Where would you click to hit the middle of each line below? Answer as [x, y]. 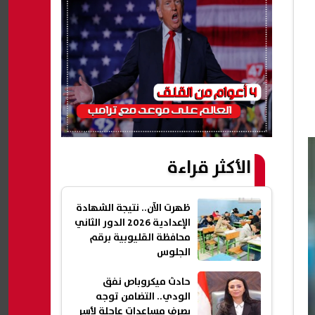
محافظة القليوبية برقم [140, 238]
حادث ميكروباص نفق [147, 282]
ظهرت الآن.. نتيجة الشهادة [133, 208]
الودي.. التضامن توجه [143, 297]
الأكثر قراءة [209, 168]
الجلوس [174, 253]
